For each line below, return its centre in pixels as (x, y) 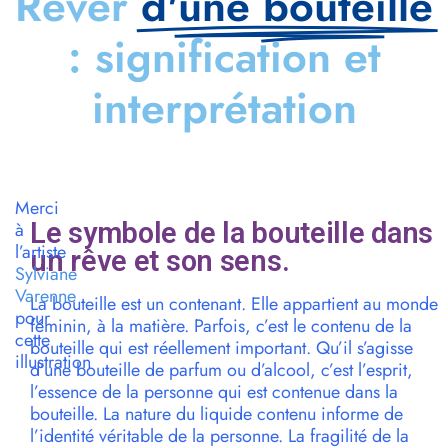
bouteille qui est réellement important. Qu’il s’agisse (221, 348)
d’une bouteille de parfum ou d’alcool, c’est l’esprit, (221, 370)
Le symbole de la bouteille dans (232, 233)
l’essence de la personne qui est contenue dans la (214, 392)
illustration (53, 362)
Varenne (45, 296)
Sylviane (46, 274)
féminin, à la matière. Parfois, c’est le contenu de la (221, 326)
